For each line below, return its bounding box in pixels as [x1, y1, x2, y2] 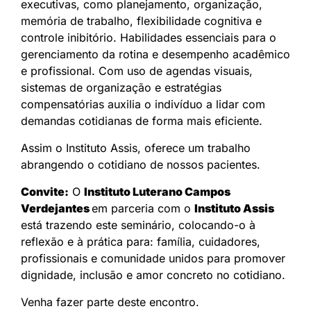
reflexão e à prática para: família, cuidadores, [21, 235, 260, 249]
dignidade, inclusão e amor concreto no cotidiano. [21, 268, 285, 283]
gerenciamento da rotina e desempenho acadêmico [21, 47, 290, 62]
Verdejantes [21, 201, 92, 216]
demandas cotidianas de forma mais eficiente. [21, 114, 262, 128]
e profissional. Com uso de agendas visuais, [21, 64, 253, 78]
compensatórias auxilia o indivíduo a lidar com [21, 97, 265, 112]
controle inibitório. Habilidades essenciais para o [21, 31, 276, 45]
